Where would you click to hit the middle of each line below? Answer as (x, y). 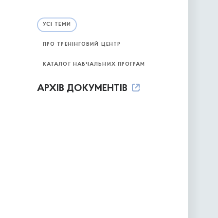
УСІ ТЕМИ (57, 24)
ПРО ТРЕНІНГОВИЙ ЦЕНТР (82, 44)
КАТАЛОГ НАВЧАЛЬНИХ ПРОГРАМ (94, 64)
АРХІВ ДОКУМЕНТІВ (83, 89)
